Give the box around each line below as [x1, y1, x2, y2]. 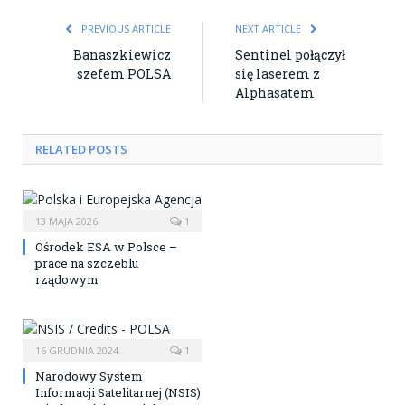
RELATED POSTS [35, 141, 127, 158]
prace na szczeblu [35, 255, 138, 272]
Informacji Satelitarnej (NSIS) [35, 384, 201, 401]
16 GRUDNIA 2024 [35, 344, 118, 358]
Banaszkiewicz [73, 46, 171, 64]
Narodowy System [35, 368, 143, 385]
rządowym [35, 271, 99, 288]
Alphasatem [235, 84, 315, 102]
